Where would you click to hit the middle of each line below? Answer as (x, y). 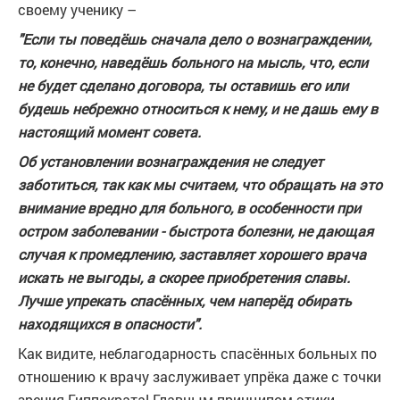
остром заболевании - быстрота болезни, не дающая (196, 231)
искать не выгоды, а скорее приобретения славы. (184, 277)
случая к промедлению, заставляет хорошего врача (192, 254)
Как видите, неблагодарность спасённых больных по (197, 353)
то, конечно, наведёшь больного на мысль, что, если (193, 62)
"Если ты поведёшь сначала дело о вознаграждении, (195, 39)
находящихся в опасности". (110, 324)
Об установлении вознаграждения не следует (171, 161)
